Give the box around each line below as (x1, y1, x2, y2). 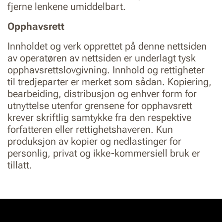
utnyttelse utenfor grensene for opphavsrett (7, 100, 192, 111)
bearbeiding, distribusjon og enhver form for (7, 88, 197, 100)
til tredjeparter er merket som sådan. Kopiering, (7, 76, 212, 88)
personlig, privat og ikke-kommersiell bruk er (7, 147, 200, 159)
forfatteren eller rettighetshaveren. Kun (7, 123, 173, 135)
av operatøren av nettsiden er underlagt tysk (7, 52, 196, 64)
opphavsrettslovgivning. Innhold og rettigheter (7, 64, 205, 76)
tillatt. (7, 159, 32, 171)
